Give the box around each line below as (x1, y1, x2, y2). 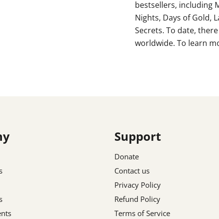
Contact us (114, 165, 150, 175)
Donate (114, 151, 139, 161)
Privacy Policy (114, 179, 161, 190)
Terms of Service (114, 208, 170, 218)
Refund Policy (114, 194, 160, 204)
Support (114, 128, 161, 144)
